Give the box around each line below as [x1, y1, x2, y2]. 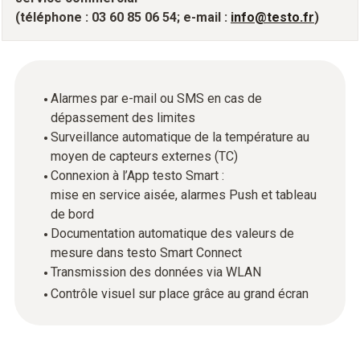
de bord [51, 207, 94, 222]
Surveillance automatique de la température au [51, 129, 309, 145]
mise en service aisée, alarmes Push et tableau [51, 187, 317, 202]
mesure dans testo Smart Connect [51, 245, 242, 260]
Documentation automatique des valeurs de [51, 226, 294, 241]
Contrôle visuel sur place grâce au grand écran [51, 286, 309, 301]
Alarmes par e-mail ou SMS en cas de [51, 91, 262, 106]
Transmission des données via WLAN [51, 264, 261, 280]
